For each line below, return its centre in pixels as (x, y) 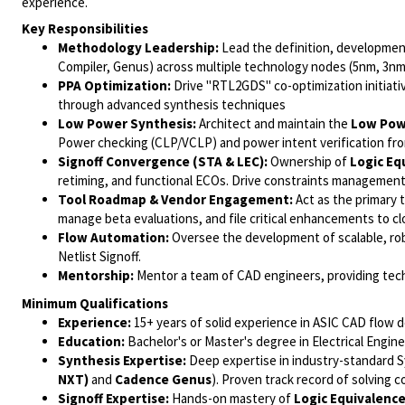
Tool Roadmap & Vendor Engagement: (175, 199)
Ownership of (307, 161)
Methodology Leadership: (138, 47)
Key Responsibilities (85, 28)
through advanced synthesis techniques (172, 104)
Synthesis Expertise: (122, 360)
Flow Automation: (113, 237)
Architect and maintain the (272, 123)
